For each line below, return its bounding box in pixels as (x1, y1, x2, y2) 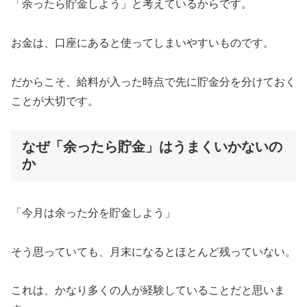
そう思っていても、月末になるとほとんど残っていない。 (11, 245, 296, 258)
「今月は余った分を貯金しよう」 (11, 206, 175, 219)
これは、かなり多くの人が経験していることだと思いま (11, 284, 285, 297)
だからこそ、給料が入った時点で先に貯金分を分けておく (11, 75, 296, 88)
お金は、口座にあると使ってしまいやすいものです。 (11, 36, 274, 49)
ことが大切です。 (11, 95, 99, 107)
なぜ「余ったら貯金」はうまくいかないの (22, 139, 282, 155)
